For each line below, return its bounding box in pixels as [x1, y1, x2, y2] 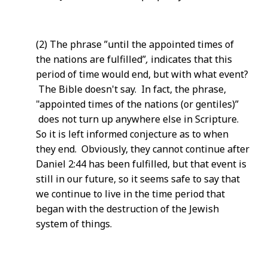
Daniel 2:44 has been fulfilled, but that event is [36, 157, 246, 170]
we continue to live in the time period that [36, 187, 225, 200]
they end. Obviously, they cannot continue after [36, 142, 249, 156]
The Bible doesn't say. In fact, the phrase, [36, 83, 226, 96]
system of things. [36, 217, 112, 230]
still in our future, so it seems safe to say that [36, 172, 240, 185]
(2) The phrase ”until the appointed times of [36, 38, 234, 51]
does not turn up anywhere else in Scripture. [36, 112, 243, 126]
